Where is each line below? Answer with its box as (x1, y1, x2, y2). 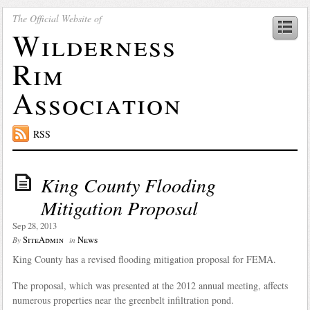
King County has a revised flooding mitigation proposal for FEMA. (12, 252, 276, 266)
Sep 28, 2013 (12, 219, 57, 232)
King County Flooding (40, 171, 216, 198)
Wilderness (12, 25, 176, 64)
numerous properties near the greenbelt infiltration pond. (12, 293, 234, 307)
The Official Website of (12, 11, 102, 25)
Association (12, 83, 182, 122)
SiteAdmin (22, 233, 64, 246)
